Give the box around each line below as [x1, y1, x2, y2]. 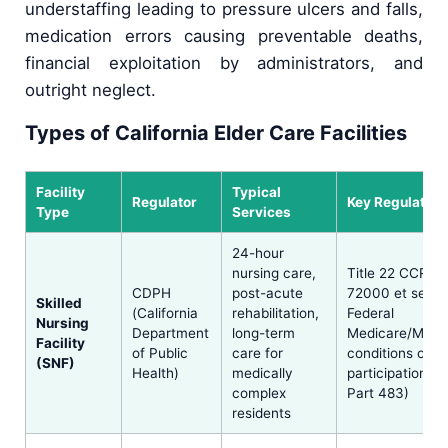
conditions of [347, 344, 430, 361]
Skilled [36, 294, 82, 311]
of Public [132, 344, 188, 361]
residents [232, 404, 291, 421]
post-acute [232, 284, 303, 301]
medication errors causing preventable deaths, [25, 25, 423, 46]
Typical [232, 183, 281, 200]
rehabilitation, [232, 304, 319, 321]
